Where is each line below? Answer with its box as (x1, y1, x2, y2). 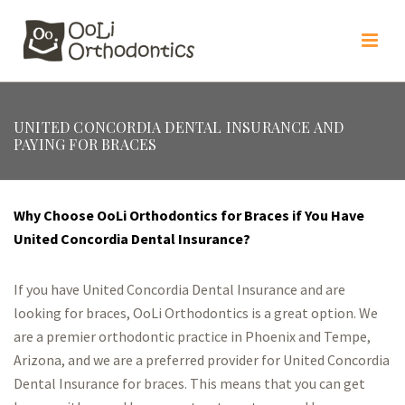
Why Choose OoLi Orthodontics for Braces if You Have (14, 206, 364, 224)
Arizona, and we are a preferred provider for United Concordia (14, 351, 390, 369)
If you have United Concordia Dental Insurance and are (14, 280, 345, 298)
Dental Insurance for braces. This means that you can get (14, 374, 365, 392)
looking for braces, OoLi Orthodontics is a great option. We (14, 304, 378, 322)
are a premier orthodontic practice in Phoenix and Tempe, (14, 327, 371, 345)
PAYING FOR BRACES (14, 135, 157, 154)
